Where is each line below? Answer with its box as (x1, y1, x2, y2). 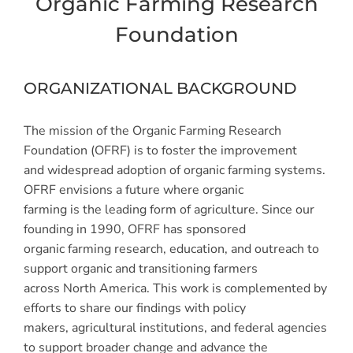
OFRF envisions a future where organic (24, 180, 243, 199)
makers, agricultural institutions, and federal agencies (24, 318, 327, 336)
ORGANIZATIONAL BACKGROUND (24, 79, 297, 98)
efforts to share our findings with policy (24, 299, 246, 317)
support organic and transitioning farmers (24, 259, 258, 277)
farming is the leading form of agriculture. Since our (24, 200, 314, 218)
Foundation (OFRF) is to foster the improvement (24, 141, 297, 159)
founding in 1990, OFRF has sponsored (24, 220, 246, 238)
